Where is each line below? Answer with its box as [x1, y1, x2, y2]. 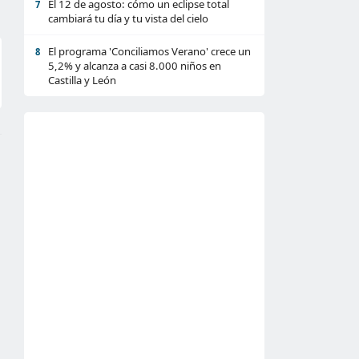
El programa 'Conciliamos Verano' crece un [48, 44, 251, 58]
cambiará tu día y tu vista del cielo [48, 11, 208, 26]
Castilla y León [48, 73, 116, 87]
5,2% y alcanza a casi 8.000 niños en [48, 58, 221, 73]
